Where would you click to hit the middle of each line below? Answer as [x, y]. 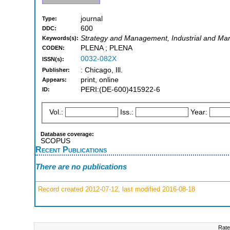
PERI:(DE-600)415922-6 [120, 90]
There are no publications [81, 167]
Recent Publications [71, 149]
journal [92, 19]
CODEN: [53, 48]
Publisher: [56, 70]
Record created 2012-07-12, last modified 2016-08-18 [116, 189]
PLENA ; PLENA [107, 48]
